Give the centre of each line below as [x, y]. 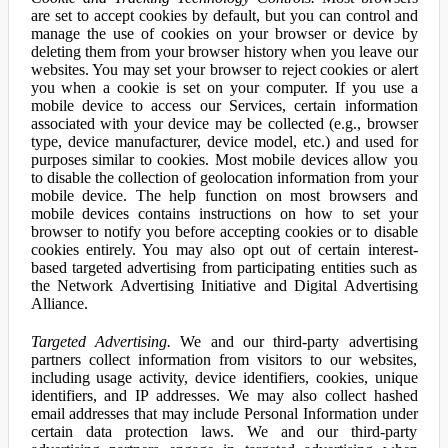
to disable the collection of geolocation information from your [224, 177]
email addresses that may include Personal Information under [224, 413]
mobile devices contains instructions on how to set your [224, 213]
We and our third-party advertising [294, 341]
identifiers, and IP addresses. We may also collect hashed [224, 395]
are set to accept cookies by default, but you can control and [224, 15]
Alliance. [59, 303]
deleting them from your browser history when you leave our [224, 51]
